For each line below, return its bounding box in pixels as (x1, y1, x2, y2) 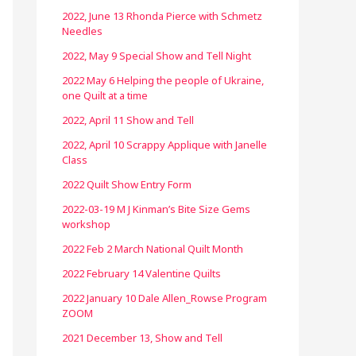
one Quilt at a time (62, 88, 148, 103)
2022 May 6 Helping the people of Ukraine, (62, 73, 264, 87)
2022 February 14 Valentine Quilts (62, 266, 221, 281)
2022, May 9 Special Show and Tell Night (62, 48, 251, 63)
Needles (62, 24, 103, 38)
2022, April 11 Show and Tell (62, 113, 194, 127)
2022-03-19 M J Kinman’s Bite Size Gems (62, 202, 250, 216)
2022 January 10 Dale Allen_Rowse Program (62, 291, 267, 305)
